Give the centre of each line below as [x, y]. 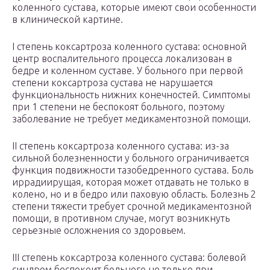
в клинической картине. [67, 20]
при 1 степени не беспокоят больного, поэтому [118, 107]
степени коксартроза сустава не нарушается [112, 83]
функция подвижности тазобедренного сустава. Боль [133, 170]
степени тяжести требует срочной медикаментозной [132, 206]
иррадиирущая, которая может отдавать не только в [130, 182]
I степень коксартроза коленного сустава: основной [129, 47]
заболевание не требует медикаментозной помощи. [131, 119]
